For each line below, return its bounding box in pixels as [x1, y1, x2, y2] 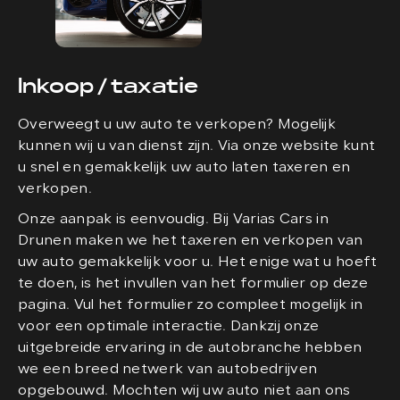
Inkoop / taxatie [18, 71, 198, 102]
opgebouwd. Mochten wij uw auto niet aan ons [18, 384, 351, 398]
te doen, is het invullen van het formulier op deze [18, 277, 369, 291]
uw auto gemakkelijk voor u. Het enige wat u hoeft [18, 255, 378, 270]
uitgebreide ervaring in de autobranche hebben [18, 341, 362, 355]
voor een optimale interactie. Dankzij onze [18, 320, 320, 334]
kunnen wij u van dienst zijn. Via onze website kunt [18, 139, 376, 154]
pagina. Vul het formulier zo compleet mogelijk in [18, 298, 363, 312]
